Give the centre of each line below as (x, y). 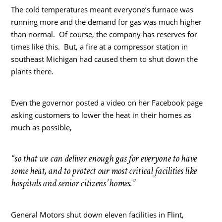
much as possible (41, 127)
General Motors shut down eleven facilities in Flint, (98, 214)
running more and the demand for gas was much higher (107, 22)
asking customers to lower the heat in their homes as (101, 115)
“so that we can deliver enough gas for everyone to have (104, 158)
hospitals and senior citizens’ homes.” (73, 183)
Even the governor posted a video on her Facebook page (107, 102)
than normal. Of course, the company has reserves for (104, 34)
